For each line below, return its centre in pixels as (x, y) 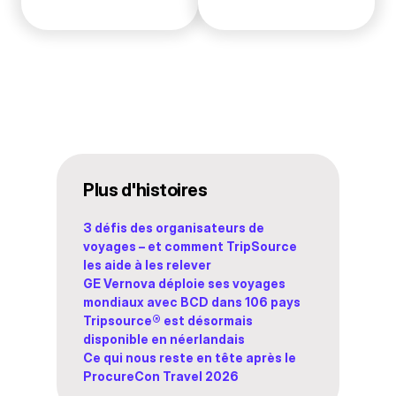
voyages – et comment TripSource (190, 247)
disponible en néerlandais (164, 339)
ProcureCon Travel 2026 (161, 377)
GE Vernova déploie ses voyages (184, 284)
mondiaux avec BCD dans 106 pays (192, 302)
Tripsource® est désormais (168, 321)
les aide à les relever (147, 265)
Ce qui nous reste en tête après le (190, 358)
